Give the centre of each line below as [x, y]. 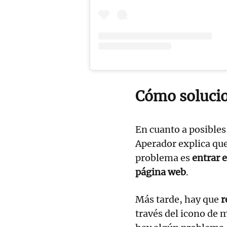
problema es [164, 158]
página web [161, 172]
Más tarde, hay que [178, 200]
